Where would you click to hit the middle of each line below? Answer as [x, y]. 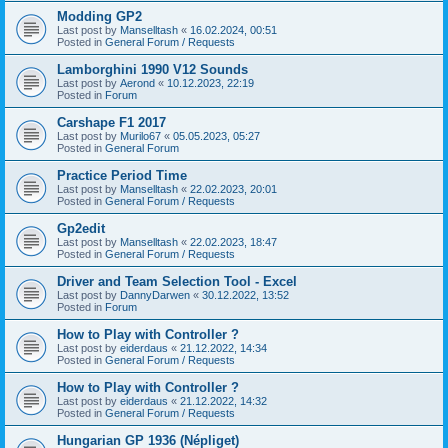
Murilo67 [140, 135]
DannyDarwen [155, 294]
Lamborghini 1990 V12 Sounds [152, 69]
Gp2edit [81, 228]
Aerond [137, 82]
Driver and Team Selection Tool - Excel [177, 281]
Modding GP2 [99, 16]
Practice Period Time [122, 175]
